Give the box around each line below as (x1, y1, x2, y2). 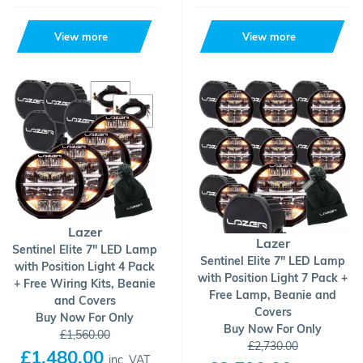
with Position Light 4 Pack (15, 259, 155, 274)
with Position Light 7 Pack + (198, 271, 348, 285)
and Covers (53, 293, 116, 308)
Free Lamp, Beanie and (209, 288, 336, 302)
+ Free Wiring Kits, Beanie (14, 276, 156, 291)
